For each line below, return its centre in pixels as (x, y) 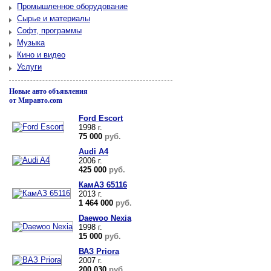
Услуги (29, 67)
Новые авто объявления (48, 91)
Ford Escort (101, 118)
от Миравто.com (36, 100)
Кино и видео (41, 55)
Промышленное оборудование (72, 6)
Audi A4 (93, 152)
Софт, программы (49, 31)
